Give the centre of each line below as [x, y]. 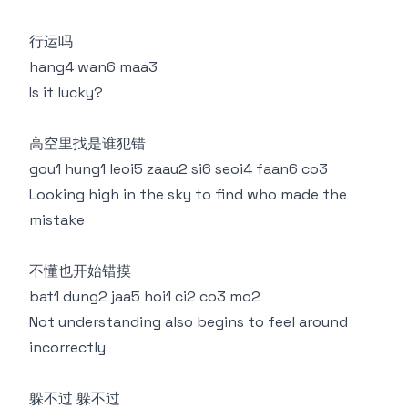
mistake [57, 220]
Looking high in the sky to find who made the [188, 194]
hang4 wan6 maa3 [93, 67]
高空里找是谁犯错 [87, 143]
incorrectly [67, 347]
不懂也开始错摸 [80, 271]
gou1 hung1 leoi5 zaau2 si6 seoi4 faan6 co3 [178, 169]
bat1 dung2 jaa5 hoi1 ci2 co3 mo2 [145, 296]
